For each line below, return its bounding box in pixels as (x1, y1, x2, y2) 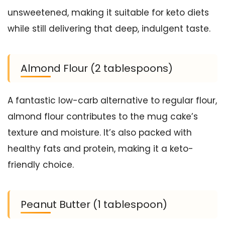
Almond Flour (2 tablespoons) (21, 61, 173, 75)
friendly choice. (8, 159, 74, 171)
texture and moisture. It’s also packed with (8, 127, 192, 139)
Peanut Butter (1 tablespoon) (21, 197, 167, 211)
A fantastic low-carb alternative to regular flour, (8, 94, 217, 106)
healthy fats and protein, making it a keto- (8, 143, 193, 155)
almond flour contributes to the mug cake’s (8, 110, 198, 123)
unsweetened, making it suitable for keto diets (8, 7, 209, 19)
